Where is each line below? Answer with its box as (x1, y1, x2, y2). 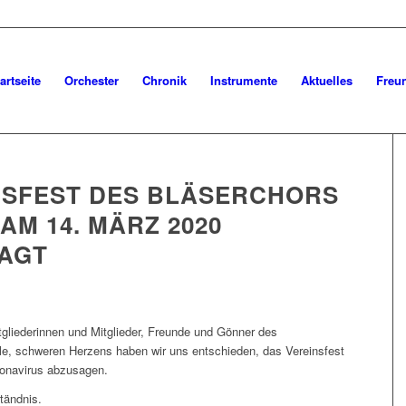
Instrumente (209, 72, 277, 89)
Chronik (141, 72, 187, 89)
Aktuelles (300, 72, 353, 89)
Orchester (63, 72, 119, 89)
